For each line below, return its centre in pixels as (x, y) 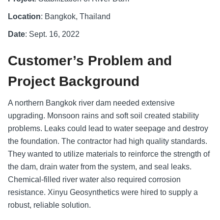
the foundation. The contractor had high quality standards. (108, 141)
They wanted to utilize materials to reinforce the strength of (109, 154)
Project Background (74, 81)
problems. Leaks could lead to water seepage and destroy (108, 128)
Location (24, 16)
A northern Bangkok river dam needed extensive (91, 103)
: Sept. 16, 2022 (52, 34)
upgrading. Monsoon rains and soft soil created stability (103, 115)
